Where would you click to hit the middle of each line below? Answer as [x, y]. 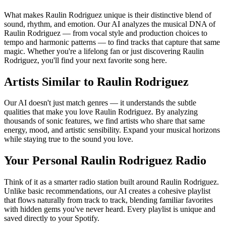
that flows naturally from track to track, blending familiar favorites [108, 200]
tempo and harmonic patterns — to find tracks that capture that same [112, 42]
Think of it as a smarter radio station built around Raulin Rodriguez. [111, 182]
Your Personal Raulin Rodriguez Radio [105, 161]
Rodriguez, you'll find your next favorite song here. [86, 60]
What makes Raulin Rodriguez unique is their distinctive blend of [108, 15]
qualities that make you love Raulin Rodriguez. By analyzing [101, 112]
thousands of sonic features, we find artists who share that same [104, 121]
